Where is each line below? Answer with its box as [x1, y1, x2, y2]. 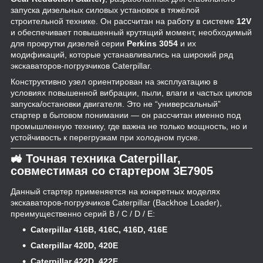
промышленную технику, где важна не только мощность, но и [11, 121, 247, 131]
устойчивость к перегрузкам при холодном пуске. [11, 132, 200, 142]
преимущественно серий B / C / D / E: [11, 209, 155, 219]
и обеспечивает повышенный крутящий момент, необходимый [11, 27, 252, 37]
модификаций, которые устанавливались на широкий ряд [11, 49, 233, 59]
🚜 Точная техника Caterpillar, [11, 151, 181, 165]
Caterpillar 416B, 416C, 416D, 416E [31, 225, 167, 235]
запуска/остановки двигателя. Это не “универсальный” [11, 99, 221, 109]
